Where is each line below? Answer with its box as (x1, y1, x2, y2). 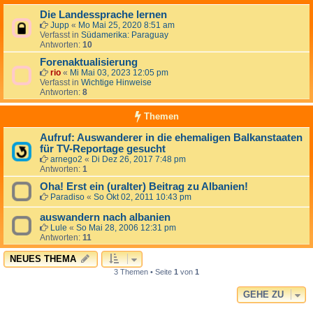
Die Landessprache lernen (40, 9, 167, 21)
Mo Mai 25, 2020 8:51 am (78, 20, 175, 31)
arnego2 (50, 154, 82, 165)
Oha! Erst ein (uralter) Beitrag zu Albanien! (40, 181, 248, 193)
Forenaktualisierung (40, 57, 138, 68)
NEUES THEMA (10, 254, 76, 265)
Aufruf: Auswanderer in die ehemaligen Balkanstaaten (40, 132, 303, 144)
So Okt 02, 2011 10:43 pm (94, 192, 191, 203)
